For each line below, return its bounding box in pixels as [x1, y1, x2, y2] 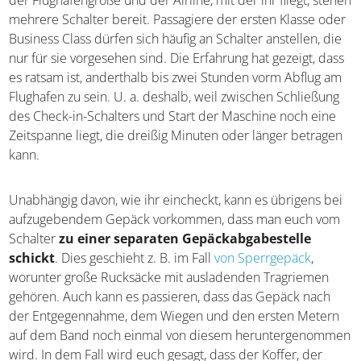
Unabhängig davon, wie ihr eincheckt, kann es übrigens [9, 201, 322, 220]
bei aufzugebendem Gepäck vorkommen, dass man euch [9, 221, 335, 239]
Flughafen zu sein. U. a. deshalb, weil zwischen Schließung [9, 98, 340, 117]
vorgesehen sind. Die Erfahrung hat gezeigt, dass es [9, 60, 300, 78]
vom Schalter [9, 240, 87, 259]
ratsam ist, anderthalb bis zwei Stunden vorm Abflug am [9, 79, 326, 98]
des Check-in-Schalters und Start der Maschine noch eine [9, 118, 337, 136]
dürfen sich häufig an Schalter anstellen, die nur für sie [9, 40, 318, 59]
